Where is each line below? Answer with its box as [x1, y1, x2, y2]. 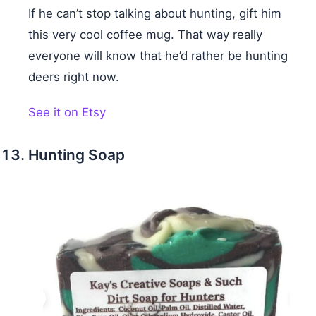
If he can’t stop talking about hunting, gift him [28, 6, 281, 21]
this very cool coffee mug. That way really [28, 28, 262, 42]
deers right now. [28, 70, 119, 85]
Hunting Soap [28, 146, 125, 164]
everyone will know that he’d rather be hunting [28, 49, 288, 63]
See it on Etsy [28, 105, 106, 120]
